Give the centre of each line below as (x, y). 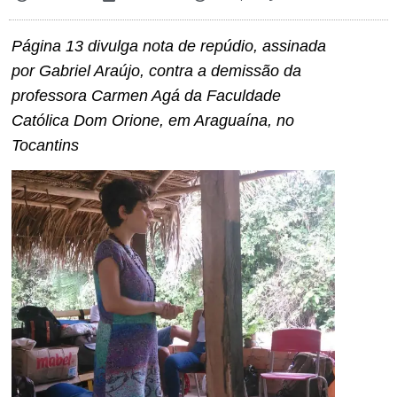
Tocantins (45, 146)
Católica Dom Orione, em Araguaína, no (153, 121)
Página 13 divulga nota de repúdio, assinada (169, 47)
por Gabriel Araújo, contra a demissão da (156, 71)
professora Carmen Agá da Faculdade (148, 96)
